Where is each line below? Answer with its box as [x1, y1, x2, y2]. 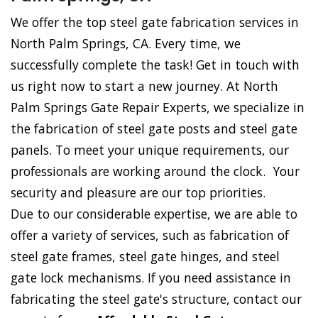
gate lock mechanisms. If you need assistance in [11, 269, 291, 287]
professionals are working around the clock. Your [11, 163, 300, 180]
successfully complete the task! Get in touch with [11, 56, 300, 74]
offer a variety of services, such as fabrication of [11, 226, 289, 244]
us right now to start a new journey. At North [11, 77, 278, 95]
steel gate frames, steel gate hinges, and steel [11, 248, 280, 265]
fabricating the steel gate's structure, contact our [11, 290, 302, 308]
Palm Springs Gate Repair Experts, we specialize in [11, 99, 305, 116]
